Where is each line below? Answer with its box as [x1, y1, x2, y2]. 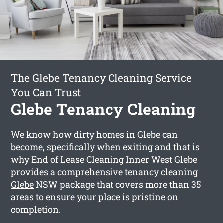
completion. [11, 203, 61, 215]
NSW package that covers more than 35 [34, 178, 202, 190]
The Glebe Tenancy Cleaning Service [11, 70, 192, 85]
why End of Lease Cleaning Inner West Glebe [11, 153, 198, 165]
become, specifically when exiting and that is [11, 140, 200, 153]
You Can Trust [11, 85, 81, 99]
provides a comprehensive [11, 165, 125, 178]
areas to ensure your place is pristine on [11, 190, 179, 203]
